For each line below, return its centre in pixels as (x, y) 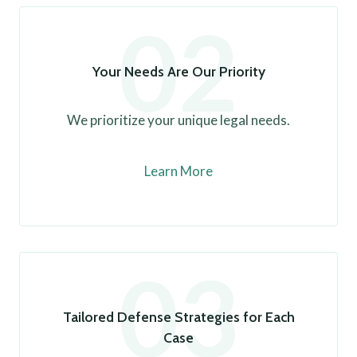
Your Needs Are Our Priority (178, 71)
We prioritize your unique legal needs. (178, 120)
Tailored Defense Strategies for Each (178, 317)
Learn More (178, 171)
